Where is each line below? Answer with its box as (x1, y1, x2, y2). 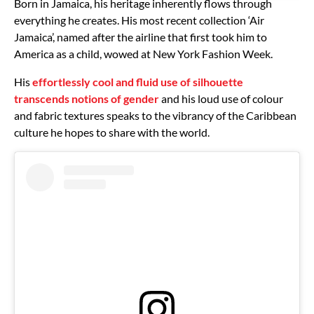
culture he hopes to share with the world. (14, 125, 210, 139)
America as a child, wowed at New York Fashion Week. (14, 46, 273, 60)
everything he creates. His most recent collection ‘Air (14, 13, 264, 27)
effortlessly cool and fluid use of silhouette (32, 74, 243, 88)
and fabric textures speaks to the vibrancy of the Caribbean (14, 108, 296, 122)
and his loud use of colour (159, 91, 283, 105)
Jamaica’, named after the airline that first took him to (14, 29, 267, 43)
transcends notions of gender (14, 91, 159, 105)
